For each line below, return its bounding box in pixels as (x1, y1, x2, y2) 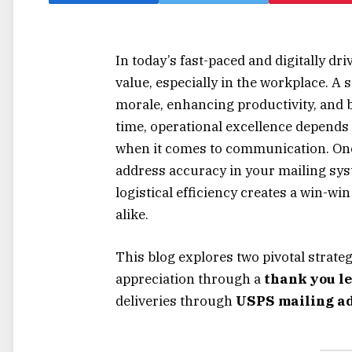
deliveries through (115, 292, 236, 310)
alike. (115, 206, 148, 223)
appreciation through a (115, 270, 264, 288)
